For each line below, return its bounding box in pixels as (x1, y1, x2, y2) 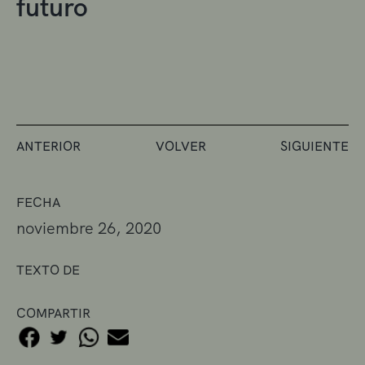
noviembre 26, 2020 (16, 217, 161, 239)
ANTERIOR (16, 137, 81, 155)
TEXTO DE (16, 261, 80, 279)
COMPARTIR (16, 304, 90, 322)
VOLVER (155, 137, 206, 155)
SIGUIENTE (280, 137, 349, 155)
